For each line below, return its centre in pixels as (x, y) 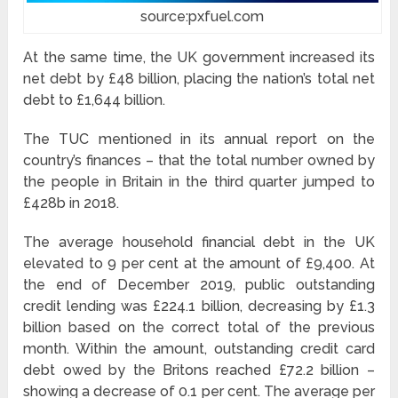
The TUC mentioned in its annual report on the (199, 139)
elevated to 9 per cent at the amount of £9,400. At (199, 263)
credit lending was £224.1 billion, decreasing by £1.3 (199, 306)
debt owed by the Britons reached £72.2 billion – (199, 370)
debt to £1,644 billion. (95, 99)
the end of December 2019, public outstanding (199, 284)
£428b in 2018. (72, 203)
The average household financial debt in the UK (199, 242)
